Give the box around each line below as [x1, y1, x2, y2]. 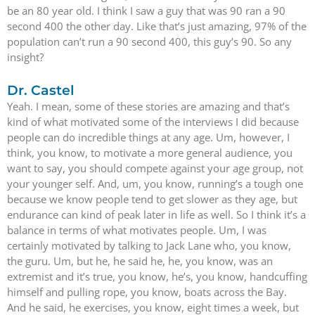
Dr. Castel [7, 82, 74, 98]
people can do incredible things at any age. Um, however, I [7, 130, 290, 144]
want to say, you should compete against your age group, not [7, 161, 303, 175]
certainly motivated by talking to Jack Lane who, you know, [7, 238, 291, 252]
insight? [7, 49, 44, 64]
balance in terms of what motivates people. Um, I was [7, 223, 266, 237]
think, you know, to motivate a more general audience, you [7, 146, 292, 160]
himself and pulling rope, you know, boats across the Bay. [7, 285, 287, 299]
